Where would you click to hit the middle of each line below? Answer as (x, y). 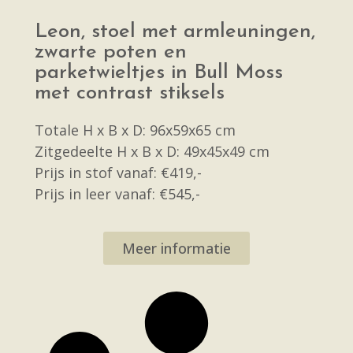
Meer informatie (176, 249)
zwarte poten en (111, 53)
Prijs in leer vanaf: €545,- (117, 194)
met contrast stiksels (130, 94)
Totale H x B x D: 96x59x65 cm (135, 130)
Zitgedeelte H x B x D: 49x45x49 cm (152, 152)
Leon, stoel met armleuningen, (175, 32)
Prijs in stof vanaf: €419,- (118, 173)
